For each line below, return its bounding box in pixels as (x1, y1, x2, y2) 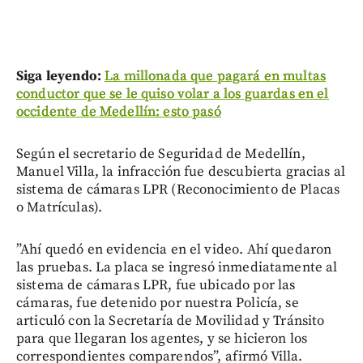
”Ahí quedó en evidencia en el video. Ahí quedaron (16, 241, 332, 259)
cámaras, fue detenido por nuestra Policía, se (16, 294, 299, 313)
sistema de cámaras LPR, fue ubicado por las (16, 276, 296, 295)
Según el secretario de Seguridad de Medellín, (16, 145, 305, 164)
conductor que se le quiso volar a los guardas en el (16, 85, 329, 104)
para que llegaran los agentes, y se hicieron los (16, 330, 308, 348)
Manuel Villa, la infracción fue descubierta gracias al (16, 163, 346, 181)
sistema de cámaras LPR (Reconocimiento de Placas (16, 181, 340, 199)
